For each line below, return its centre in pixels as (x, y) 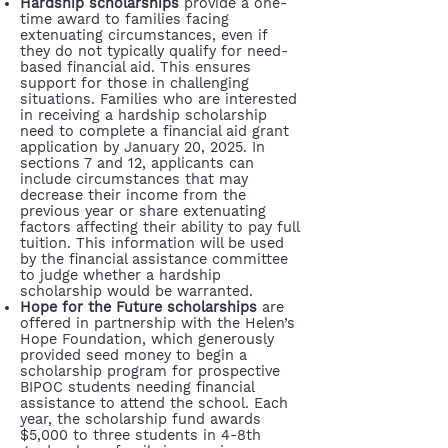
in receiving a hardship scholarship (143, 115)
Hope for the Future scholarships (138, 307)
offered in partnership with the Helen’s (157, 323)
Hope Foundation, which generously (147, 339)
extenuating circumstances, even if (143, 35)
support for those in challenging (134, 83)
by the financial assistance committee (154, 259)
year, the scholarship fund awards (140, 419)
